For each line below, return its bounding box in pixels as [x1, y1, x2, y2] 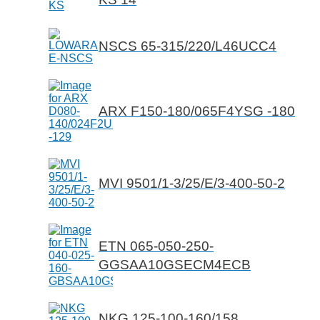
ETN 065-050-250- [99, 239, 214, 254]
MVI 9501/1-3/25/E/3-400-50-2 [99, 176, 285, 191]
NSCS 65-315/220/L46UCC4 [99, 39, 276, 54]
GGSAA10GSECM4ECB [99, 257, 251, 273]
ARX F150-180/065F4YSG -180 [99, 104, 295, 119]
